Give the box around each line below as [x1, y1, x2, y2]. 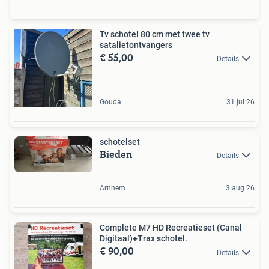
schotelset [100, 137, 140, 147]
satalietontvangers [100, 40, 172, 50]
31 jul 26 [226, 98, 255, 106]
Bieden [100, 146, 133, 162]
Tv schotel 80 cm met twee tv [100, 29, 210, 39]
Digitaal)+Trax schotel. [100, 234, 187, 244]
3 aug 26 [226, 184, 255, 193]
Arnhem [100, 184, 125, 193]
